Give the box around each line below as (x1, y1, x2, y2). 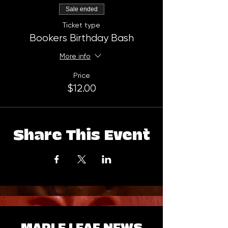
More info (60, 52, 91, 61)
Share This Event (13, 128, 150, 144)
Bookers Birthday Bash (29, 32, 134, 44)
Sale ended (65, 6, 98, 13)
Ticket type (63, 21, 100, 30)
